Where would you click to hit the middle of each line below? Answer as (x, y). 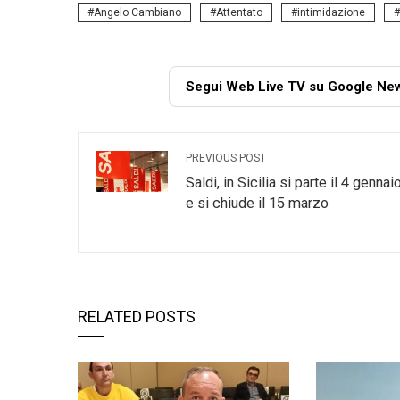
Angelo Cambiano (137, 12)
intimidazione (331, 12)
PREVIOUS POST (226, 158)
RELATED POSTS (137, 317)
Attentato (239, 12)
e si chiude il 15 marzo (257, 203)
